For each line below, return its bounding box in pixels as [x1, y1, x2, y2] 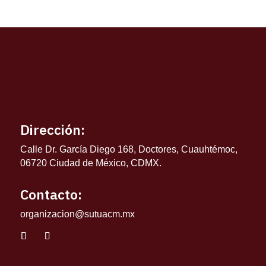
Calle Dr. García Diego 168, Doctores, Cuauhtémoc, [20, 144, 237, 154]
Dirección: [20, 121, 85, 138]
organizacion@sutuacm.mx [20, 209, 135, 219]
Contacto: [20, 185, 82, 203]
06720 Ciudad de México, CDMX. [20, 158, 161, 168]
